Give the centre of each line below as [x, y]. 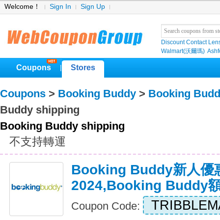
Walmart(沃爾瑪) [183, 51]
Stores [83, 68]
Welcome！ [22, 7]
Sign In [60, 7]
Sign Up [93, 7]
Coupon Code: [107, 206]
